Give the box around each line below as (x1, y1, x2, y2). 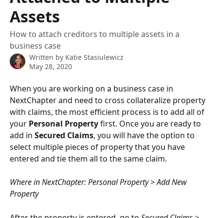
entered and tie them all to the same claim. (10, 153, 167, 164)
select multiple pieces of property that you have (10, 142, 187, 152)
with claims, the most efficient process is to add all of (10, 107, 206, 117)
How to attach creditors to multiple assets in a (10, 29, 180, 39)
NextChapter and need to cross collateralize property (10, 95, 207, 106)
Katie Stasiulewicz (65, 53, 124, 62)
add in (10, 130, 35, 141)
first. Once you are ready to (98, 118, 203, 129)
